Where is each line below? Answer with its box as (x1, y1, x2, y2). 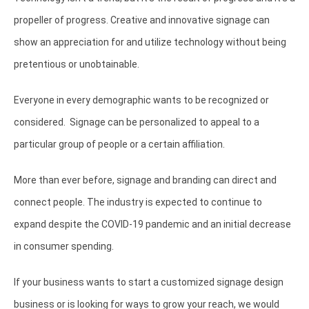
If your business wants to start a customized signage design (14, 277, 283, 288)
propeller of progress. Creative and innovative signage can (14, 14, 270, 26)
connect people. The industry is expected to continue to (14, 197, 262, 208)
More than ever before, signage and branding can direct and (14, 175, 277, 186)
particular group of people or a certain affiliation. (14, 139, 227, 150)
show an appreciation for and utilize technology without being (14, 37, 286, 48)
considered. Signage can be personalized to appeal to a (14, 117, 259, 128)
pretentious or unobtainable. (14, 59, 141, 70)
